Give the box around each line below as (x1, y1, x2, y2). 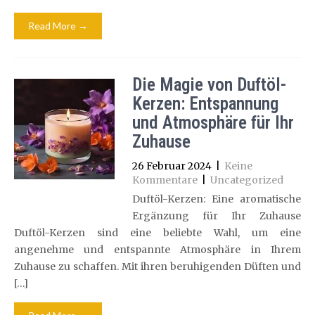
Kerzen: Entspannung (131, 94, 278, 114)
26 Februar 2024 (131, 160, 212, 172)
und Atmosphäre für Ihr (131, 112, 294, 133)
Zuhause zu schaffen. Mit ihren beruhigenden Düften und (14, 260, 301, 273)
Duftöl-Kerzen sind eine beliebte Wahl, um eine (14, 226, 301, 239)
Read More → (28, 20, 88, 32)
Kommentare (131, 174, 198, 186)
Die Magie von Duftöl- (131, 75, 286, 95)
